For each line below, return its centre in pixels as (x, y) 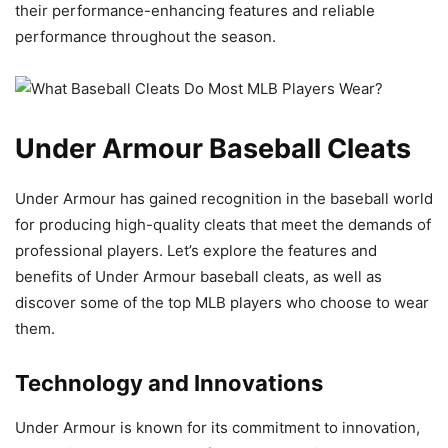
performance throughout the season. (145, 37)
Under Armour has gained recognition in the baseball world (224, 199)
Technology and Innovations (169, 383)
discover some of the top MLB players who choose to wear (222, 303)
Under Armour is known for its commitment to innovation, (217, 428)
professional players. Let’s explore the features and (196, 251)
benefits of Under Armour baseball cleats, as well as (198, 277)
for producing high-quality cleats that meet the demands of (223, 225)
